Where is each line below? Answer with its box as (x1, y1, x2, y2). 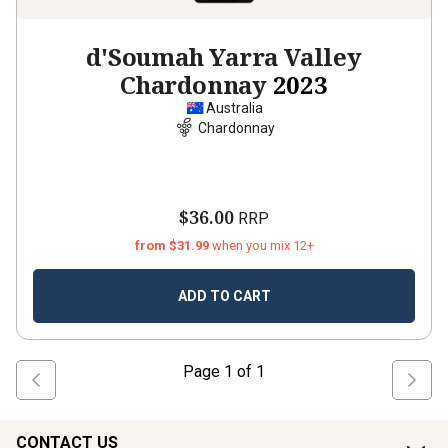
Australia (205, 100, 263, 116)
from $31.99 (134, 238, 212, 253)
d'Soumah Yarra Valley (86, 40, 362, 73)
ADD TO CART (177, 288, 271, 304)
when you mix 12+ (211, 238, 314, 253)
